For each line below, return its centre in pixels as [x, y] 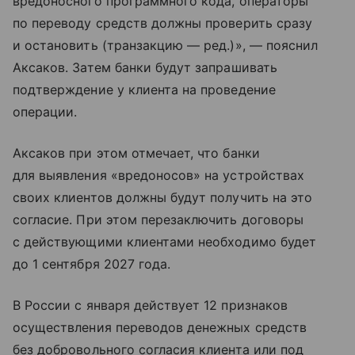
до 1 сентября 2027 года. [92, 264]
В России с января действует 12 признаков [150, 305]
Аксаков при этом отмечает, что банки [136, 153]
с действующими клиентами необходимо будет [164, 242]
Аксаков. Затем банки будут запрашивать [145, 68]
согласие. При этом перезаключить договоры [158, 220]
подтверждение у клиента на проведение [144, 90]
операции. [45, 112]
